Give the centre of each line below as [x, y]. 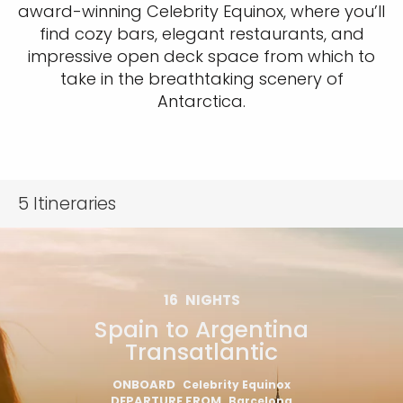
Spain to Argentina [201, 330]
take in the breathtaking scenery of [201, 79]
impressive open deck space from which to [201, 56]
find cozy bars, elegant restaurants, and [201, 34]
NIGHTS [212, 300]
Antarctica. [201, 101]
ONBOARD [144, 385]
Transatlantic [201, 352]
